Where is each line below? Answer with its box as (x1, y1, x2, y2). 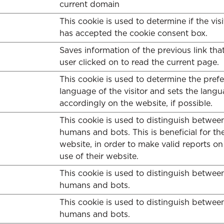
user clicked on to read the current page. (59, 57, 219, 67)
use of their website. (59, 151, 138, 161)
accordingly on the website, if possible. (59, 98, 212, 108)
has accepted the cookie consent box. (59, 28, 207, 38)
